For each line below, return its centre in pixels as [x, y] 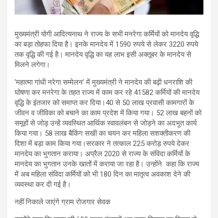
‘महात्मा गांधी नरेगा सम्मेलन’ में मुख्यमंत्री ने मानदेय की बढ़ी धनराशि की [103, 82]
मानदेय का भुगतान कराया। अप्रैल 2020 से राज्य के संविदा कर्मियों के [102, 154]
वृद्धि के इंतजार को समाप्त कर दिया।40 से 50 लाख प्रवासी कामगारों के [104, 103]
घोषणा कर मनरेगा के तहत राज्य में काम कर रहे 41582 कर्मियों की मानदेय [107, 92]
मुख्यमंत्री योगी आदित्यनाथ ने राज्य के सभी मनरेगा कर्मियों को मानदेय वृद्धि [107, 34]
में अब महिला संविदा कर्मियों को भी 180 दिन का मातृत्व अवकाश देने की [102, 174]
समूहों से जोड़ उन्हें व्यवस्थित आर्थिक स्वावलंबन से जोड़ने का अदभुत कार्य [106, 123]
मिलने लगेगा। [32, 65]
